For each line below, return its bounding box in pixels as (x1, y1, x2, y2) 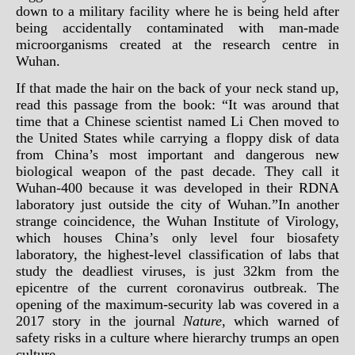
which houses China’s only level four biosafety (16, 230, 339, 246)
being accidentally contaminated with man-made (16, 20, 339, 36)
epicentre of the (16, 280, 127, 296)
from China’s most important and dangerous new (16, 147, 339, 162)
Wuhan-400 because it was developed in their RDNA (16, 180, 339, 196)
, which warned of (221, 313, 339, 329)
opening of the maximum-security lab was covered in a (16, 296, 339, 312)
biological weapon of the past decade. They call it (16, 163, 339, 179)
